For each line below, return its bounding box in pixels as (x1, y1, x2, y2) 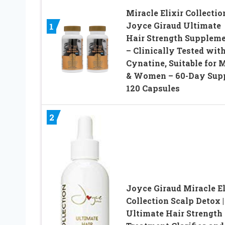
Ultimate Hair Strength (126, 208, 222, 219)
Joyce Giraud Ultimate (126, 20, 221, 31)
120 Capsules (126, 83, 180, 94)
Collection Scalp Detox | (126, 195, 224, 206)
